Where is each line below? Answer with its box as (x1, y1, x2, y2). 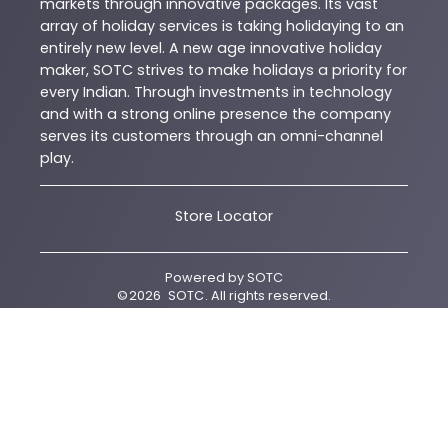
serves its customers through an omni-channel (40, 125, 383, 146)
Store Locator (175, 205, 273, 226)
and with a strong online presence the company (40, 103, 391, 124)
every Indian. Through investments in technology (40, 81, 392, 102)
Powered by (164, 268, 244, 286)
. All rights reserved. (205, 286, 332, 304)
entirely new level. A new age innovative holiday (40, 37, 382, 58)
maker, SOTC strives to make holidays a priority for (40, 59, 407, 80)
